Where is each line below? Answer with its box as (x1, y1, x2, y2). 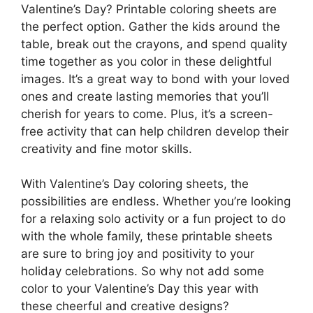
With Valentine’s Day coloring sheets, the (21, 177, 249, 191)
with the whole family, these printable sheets (21, 229, 272, 244)
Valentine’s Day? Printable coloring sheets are (21, 1, 277, 16)
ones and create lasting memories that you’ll (21, 89, 269, 103)
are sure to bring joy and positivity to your (21, 247, 254, 261)
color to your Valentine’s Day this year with (21, 282, 259, 296)
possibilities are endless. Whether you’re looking (21, 194, 291, 209)
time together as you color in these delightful (21, 54, 272, 68)
